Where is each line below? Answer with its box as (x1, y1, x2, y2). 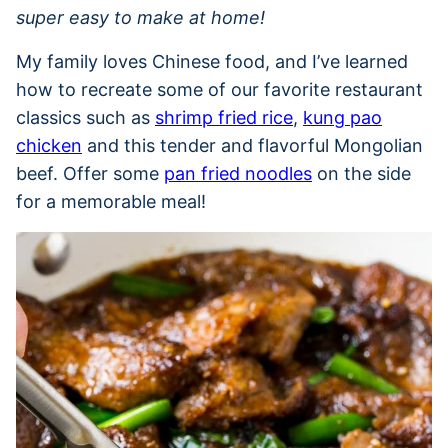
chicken (16, 134, 82, 156)
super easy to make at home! (16, 6, 265, 28)
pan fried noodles (164, 162, 312, 184)
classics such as (16, 106, 155, 128)
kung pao (303, 106, 382, 128)
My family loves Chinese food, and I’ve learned (16, 50, 408, 72)
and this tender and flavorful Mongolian (82, 134, 423, 156)
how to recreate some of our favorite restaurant (16, 78, 423, 100)
